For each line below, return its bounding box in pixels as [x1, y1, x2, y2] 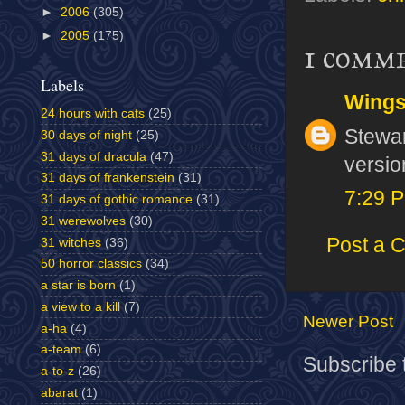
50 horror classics [41, 257, 142, 271]
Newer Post [303, 311, 393, 331]
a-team [41, 343, 81, 357]
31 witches [41, 235, 101, 250]
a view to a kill [41, 299, 120, 314]
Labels [41, 73, 84, 96]
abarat [41, 385, 78, 400]
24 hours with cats [41, 107, 145, 120]
